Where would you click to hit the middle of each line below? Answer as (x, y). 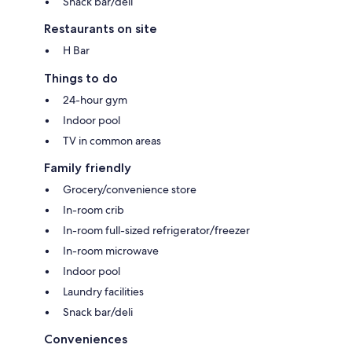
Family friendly (88, 167)
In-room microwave (111, 250)
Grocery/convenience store (130, 189)
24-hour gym (95, 99)
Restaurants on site (101, 28)
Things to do (81, 78)
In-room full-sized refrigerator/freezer (156, 230)
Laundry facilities (103, 291)
